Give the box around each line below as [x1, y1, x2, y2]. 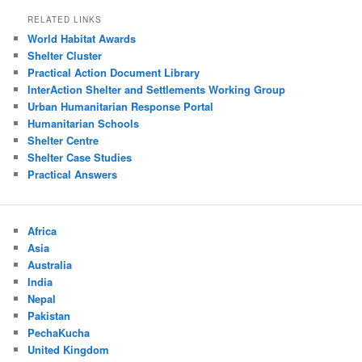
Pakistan [27, 307, 71, 323]
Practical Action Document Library [27, 65, 200, 81]
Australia [27, 256, 73, 272]
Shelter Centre [27, 133, 99, 149]
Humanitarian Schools [27, 116, 140, 132]
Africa [27, 222, 57, 238]
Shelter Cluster [27, 48, 103, 64]
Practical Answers [27, 166, 118, 183]
